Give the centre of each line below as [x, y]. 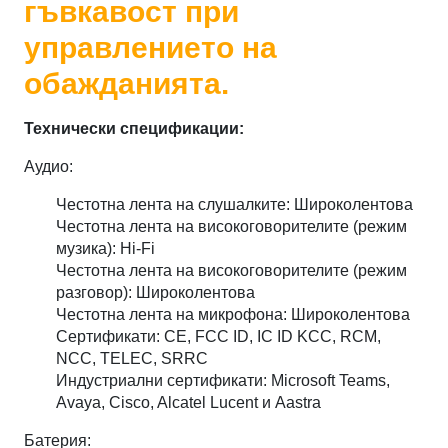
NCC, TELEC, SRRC [132, 358]
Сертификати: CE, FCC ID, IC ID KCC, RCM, [219, 336]
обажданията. [131, 83]
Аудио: [49, 166]
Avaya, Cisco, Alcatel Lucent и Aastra [189, 402]
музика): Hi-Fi [106, 248]
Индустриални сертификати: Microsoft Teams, [223, 380]
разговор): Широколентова [156, 292]
